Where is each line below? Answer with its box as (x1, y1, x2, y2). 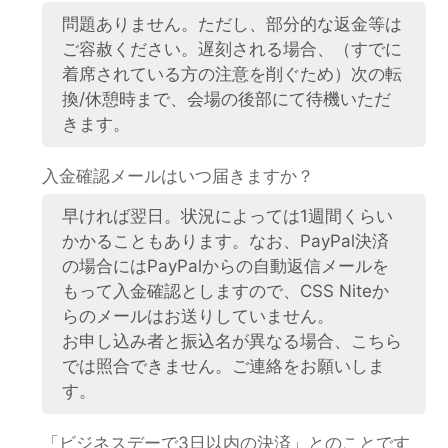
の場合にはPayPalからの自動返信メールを (62, 255, 390, 276)
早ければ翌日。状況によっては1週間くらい (62, 205, 394, 226)
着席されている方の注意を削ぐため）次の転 (62, 63, 403, 84)
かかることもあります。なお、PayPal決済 (62, 230, 390, 251)
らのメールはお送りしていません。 (62, 305, 335, 326)
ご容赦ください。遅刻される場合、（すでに (62, 38, 403, 59)
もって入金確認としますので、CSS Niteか (62, 280, 390, 301)
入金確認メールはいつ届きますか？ (42, 165, 315, 186)
